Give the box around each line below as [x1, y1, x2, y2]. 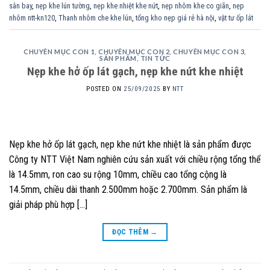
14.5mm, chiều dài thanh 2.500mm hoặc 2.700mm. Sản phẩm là [9, 183, 247, 195]
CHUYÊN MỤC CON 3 [173, 47, 245, 55]
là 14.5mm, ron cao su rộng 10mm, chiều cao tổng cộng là [9, 168, 227, 180]
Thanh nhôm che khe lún [58, 13, 132, 22]
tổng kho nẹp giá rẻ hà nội [136, 13, 215, 22]
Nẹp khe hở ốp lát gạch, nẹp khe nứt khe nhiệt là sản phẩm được [9, 138, 251, 150]
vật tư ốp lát [218, 13, 253, 22]
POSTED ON [86, 84, 124, 93]
